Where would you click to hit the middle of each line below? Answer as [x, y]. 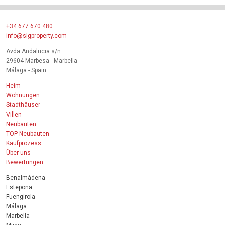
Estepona [19, 187]
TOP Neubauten [28, 133]
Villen [14, 114]
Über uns [18, 152]
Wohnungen [23, 95]
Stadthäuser [23, 105]
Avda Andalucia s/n [33, 51]
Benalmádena [26, 178]
